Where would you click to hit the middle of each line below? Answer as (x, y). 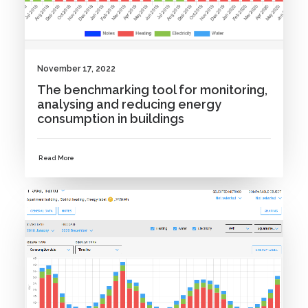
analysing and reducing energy (129, 104)
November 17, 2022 (76, 68)
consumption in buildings (111, 118)
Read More (56, 158)
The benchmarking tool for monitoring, (152, 89)
